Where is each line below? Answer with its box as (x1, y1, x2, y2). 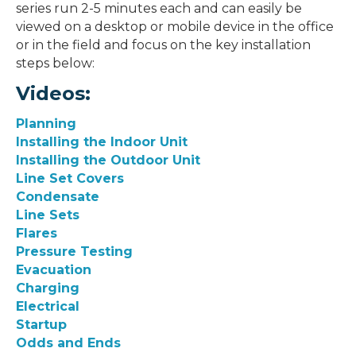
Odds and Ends (16, 335, 121, 351)
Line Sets (16, 207, 79, 223)
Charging (16, 281, 79, 296)
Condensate (16, 189, 99, 205)
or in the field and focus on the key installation (16, 37, 311, 53)
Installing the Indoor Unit (16, 134, 188, 150)
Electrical (16, 299, 79, 315)
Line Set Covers (16, 171, 124, 187)
